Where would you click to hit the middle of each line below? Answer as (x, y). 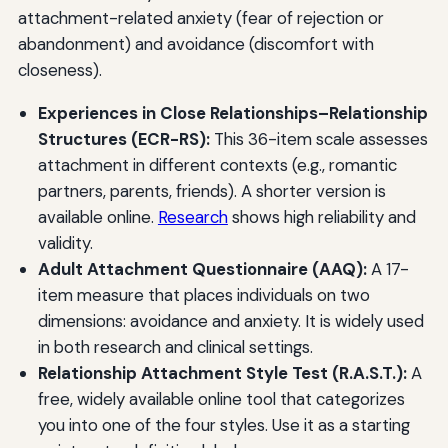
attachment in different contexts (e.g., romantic (217, 164)
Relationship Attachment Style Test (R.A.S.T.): (222, 372)
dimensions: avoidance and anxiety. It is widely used (230, 320)
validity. (65, 242)
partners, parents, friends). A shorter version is (211, 190)
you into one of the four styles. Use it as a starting (223, 424)
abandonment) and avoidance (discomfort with (195, 43)
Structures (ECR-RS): (123, 138)
